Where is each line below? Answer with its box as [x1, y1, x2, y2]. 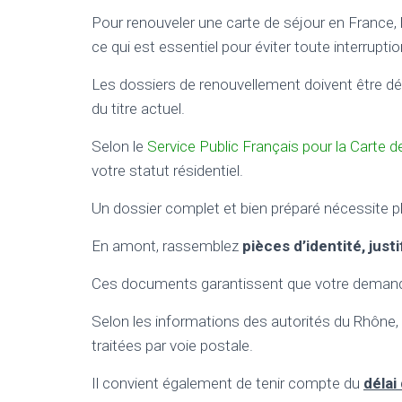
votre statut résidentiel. [92, 162, 243, 179]
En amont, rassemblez [92, 237, 242, 255]
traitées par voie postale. [92, 336, 253, 354]
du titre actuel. [92, 100, 185, 118]
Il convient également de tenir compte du [92, 374, 363, 392]
